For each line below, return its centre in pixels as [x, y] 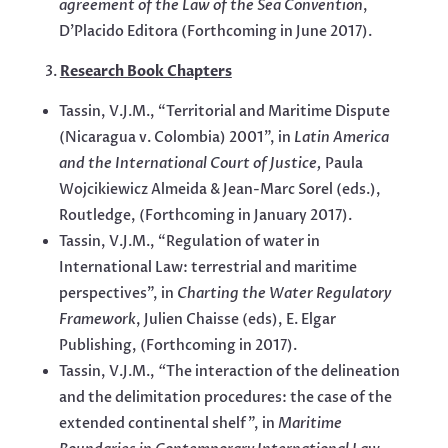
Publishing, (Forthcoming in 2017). [177, 346]
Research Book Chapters [145, 72]
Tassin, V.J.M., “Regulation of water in [189, 242]
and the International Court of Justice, [191, 164]
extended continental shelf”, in [168, 424]
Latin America [341, 138]
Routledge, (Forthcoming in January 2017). [205, 216]
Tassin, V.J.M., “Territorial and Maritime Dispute [224, 112]
